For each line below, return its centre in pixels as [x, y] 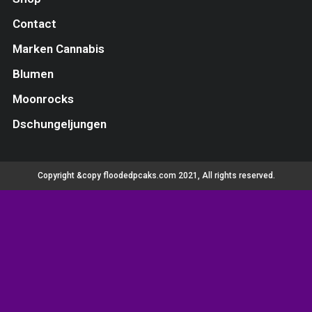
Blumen [33, 73]
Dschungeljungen [59, 124]
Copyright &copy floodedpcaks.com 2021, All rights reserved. [156, 176]
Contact [34, 23]
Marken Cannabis [58, 48]
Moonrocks [43, 99]
